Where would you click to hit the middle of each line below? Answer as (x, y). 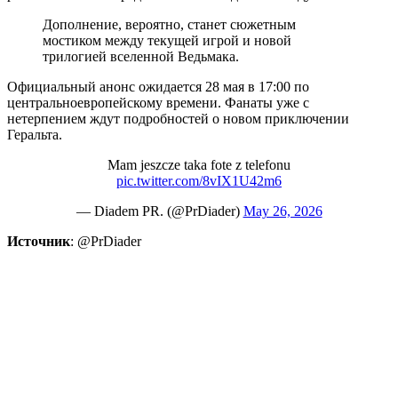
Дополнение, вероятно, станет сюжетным (169, 24)
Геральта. (35, 134)
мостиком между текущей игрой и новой (167, 40)
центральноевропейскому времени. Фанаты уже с (158, 102)
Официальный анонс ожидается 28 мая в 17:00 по (158, 86)
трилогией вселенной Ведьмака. (141, 56)
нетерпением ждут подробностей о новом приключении (178, 118)
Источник (39, 241)
